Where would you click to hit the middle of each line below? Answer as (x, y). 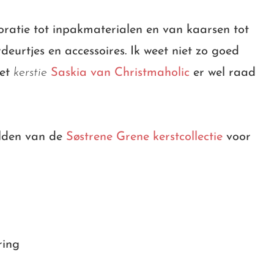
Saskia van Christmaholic (118, 72)
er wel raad (223, 72)
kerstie (30, 72)
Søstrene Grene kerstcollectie (144, 137)
